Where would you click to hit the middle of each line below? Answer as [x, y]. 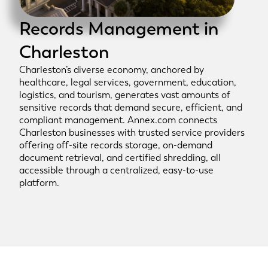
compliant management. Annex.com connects [118, 120]
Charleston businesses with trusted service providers [132, 133]
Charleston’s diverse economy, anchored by [112, 70]
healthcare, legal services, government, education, [128, 82]
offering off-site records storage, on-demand [116, 145]
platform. [39, 183]
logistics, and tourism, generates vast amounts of [125, 95]
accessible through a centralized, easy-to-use [116, 170]
